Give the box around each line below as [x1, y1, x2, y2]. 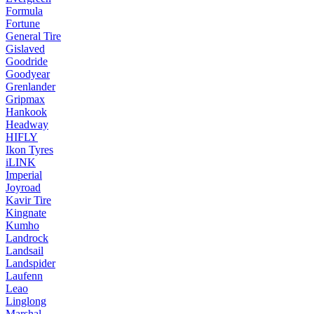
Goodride [6, 55, 48, 67]
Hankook [6, 106, 47, 118]
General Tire [6, 30, 61, 42]
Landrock [6, 232, 48, 244]
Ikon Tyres [6, 144, 53, 156]
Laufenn [6, 270, 43, 282]
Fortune [6, 18, 40, 29]
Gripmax [6, 93, 45, 105]
